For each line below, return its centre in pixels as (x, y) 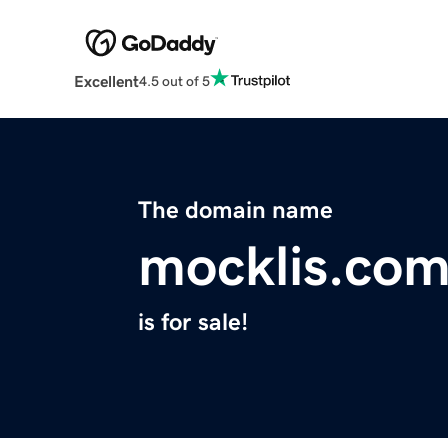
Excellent (106, 81)
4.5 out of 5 (174, 80)
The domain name (235, 210)
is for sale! (193, 322)
